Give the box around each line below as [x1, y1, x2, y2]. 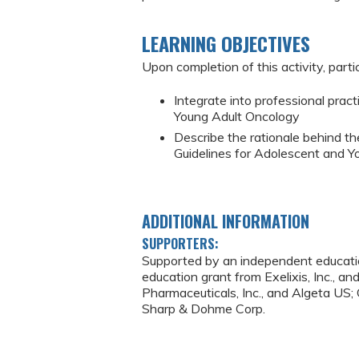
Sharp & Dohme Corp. [142, 300, 265, 317]
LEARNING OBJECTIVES [142, 29, 310, 58]
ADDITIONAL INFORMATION [142, 208, 309, 233]
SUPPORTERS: [142, 233, 222, 253]
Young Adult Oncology [174, 108, 300, 125]
